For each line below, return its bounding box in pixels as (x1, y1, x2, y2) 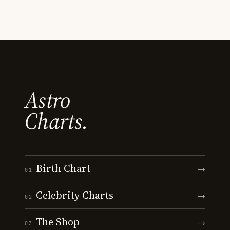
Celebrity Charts (36, 187, 113, 202)
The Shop (36, 214, 80, 229)
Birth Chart (36, 161, 90, 176)
